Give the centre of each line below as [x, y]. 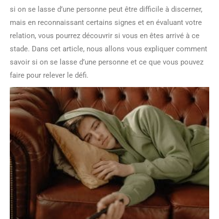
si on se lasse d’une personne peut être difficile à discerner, [106, 9]
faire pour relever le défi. [49, 75]
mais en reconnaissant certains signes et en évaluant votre [106, 22]
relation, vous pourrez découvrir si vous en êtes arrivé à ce [105, 36]
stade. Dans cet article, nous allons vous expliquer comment [109, 49]
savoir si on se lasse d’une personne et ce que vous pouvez [107, 62]
